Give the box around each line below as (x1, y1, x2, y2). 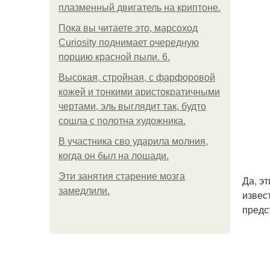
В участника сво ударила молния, (58, 136, 208, 146)
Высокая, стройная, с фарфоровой (58, 72, 215, 83)
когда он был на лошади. (58, 151, 169, 161)
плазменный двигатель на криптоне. (58, 2, 221, 13)
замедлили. (58, 186, 110, 196)
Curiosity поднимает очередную (58, 37, 199, 48)
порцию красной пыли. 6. (58, 52, 170, 62)
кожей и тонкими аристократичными (58, 87, 220, 97)
